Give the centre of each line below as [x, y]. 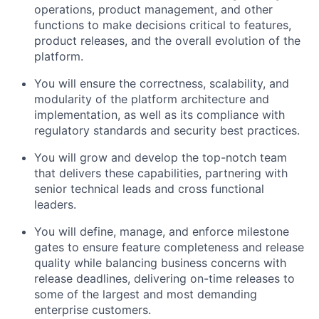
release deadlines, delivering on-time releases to [164, 278]
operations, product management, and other [153, 9]
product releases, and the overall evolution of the [167, 40]
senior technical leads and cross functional [149, 188]
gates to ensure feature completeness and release [169, 247]
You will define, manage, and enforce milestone [162, 231]
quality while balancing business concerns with [160, 262]
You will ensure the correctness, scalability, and [162, 83]
